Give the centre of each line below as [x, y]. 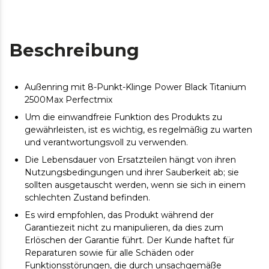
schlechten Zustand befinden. [87, 198]
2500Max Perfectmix [68, 100]
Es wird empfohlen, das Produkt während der [119, 215]
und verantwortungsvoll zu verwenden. [106, 142]
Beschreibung [74, 50]
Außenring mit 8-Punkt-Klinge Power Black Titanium [135, 87]
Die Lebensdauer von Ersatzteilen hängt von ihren [130, 160]
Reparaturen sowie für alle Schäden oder [109, 253]
